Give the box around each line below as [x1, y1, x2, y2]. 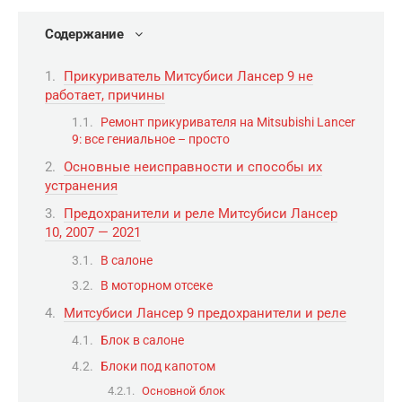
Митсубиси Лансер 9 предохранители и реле [64, 304, 346, 321]
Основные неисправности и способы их [64, 158, 322, 175]
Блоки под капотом [100, 358, 215, 373]
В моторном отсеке [100, 278, 213, 293]
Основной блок [142, 384, 225, 398]
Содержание [45, 26, 124, 42]
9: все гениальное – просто [72, 132, 230, 146]
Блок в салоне [100, 333, 184, 348]
